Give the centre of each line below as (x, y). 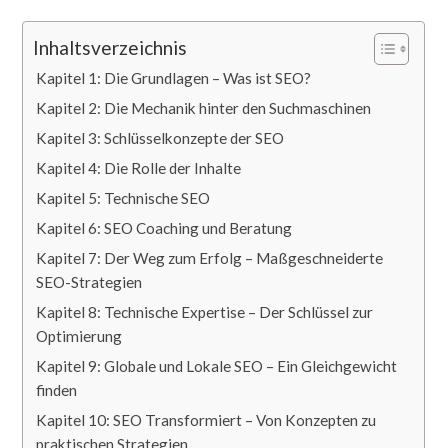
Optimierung (79, 336)
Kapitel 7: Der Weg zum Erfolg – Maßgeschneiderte (210, 258)
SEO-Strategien (89, 282)
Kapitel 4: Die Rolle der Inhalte (139, 168)
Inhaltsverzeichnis (110, 47)
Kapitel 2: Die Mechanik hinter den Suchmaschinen (204, 108)
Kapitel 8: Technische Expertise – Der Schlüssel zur (205, 312)
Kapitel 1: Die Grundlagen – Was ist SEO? (174, 78)
